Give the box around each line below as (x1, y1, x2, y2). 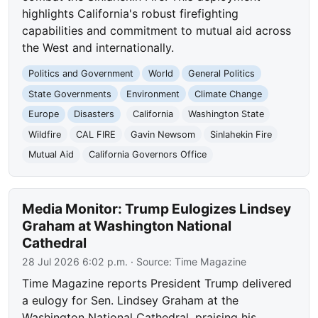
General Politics (187, 68, 255, 79)
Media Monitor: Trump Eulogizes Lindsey (22, 200, 292, 218)
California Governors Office (88, 149, 207, 160)
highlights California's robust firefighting (22, 6, 239, 21)
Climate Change (194, 88, 262, 99)
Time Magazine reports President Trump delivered (22, 276, 292, 291)
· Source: (128, 256, 175, 268)
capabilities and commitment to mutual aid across (22, 23, 292, 38)
